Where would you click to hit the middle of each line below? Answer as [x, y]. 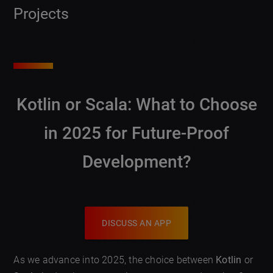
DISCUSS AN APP [136, 223]
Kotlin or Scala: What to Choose [136, 105]
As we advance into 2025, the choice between [115, 260]
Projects [41, 14]
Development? [136, 162]
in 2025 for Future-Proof [136, 133]
